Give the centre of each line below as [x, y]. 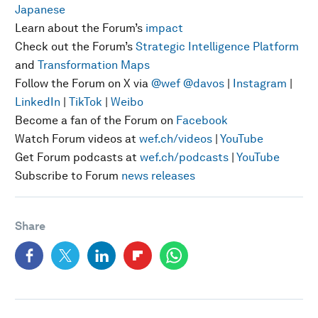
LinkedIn [38, 102]
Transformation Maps [94, 65]
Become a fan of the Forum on [95, 120]
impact [164, 28]
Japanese [40, 10]
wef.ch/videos [176, 139]
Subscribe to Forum [68, 176]
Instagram [260, 83]
